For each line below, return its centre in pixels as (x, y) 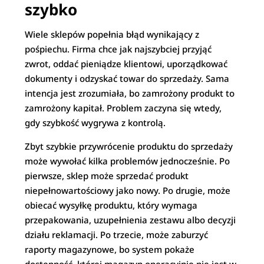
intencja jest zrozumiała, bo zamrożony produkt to (130, 93)
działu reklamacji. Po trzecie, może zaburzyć (117, 235)
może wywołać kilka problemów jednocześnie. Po (128, 161)
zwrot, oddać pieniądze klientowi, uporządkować (126, 64)
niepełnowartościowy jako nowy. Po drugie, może (128, 190)
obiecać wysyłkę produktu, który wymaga (111, 205)
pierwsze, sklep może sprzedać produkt (107, 176)
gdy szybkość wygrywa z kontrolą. (95, 123)
